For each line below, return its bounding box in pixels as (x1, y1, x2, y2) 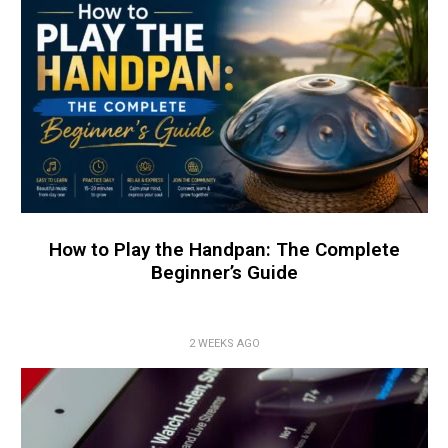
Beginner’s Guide (150, 261, 298, 285)
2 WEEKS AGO (188, 337, 260, 351)
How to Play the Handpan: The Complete (48, 238, 400, 262)
